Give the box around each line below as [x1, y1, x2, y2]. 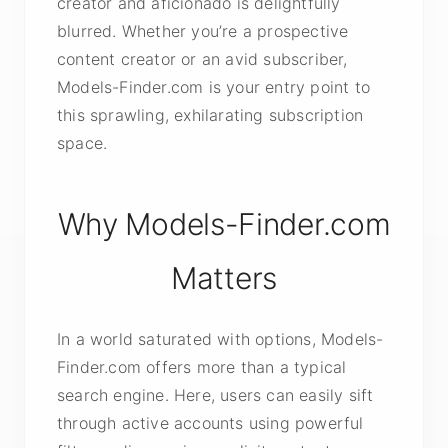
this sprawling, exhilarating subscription [57, 105, 364, 125]
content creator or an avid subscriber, [57, 49, 348, 69]
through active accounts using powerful [57, 413, 364, 433]
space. [57, 133, 108, 153]
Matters [171, 260, 277, 296]
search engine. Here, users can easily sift [57, 385, 374, 405]
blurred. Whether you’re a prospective [57, 21, 349, 41]
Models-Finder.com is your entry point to [57, 77, 371, 97]
